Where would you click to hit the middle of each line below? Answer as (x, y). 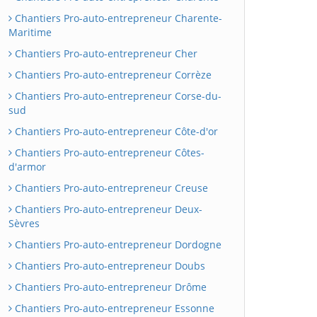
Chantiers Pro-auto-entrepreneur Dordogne (117, 244)
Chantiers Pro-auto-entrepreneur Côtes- (108, 152)
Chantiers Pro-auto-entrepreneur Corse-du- (117, 96)
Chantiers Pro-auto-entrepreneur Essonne (113, 308)
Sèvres (24, 223)
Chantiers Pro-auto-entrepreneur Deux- (107, 209)
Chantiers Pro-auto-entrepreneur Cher (105, 53)
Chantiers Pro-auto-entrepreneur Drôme (109, 287)
